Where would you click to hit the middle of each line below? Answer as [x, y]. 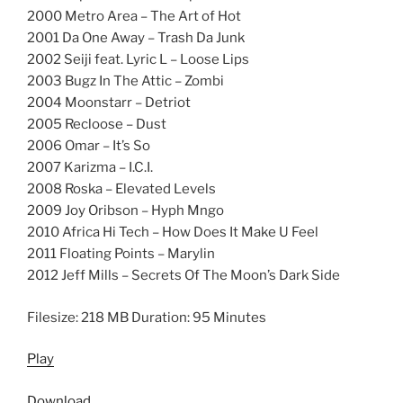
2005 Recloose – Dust [97, 125]
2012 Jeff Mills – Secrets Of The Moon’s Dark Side [184, 276]
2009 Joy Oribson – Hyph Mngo [125, 211]
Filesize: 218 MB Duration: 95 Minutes [147, 317]
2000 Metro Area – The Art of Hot [134, 17]
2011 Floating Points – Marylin [121, 254]
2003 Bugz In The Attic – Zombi [125, 81]
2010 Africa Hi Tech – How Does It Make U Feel [173, 233]
